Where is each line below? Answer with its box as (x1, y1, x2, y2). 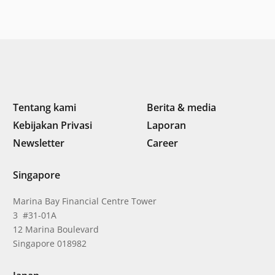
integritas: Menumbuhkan (126, 12, 247, 26)
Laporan (147, 118, 186, 132)
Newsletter (13, 136, 64, 150)
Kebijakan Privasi (13, 118, 92, 132)
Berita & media (147, 100, 216, 114)
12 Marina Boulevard (13, 223, 99, 236)
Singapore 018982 (13, 238, 87, 250)
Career (147, 136, 178, 150)
